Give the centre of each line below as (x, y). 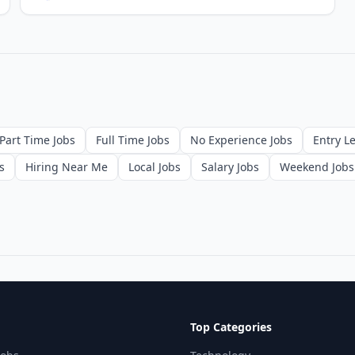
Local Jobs (155, 167)
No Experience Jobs (241, 140)
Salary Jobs (230, 167)
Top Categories (231, 327)
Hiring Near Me (67, 167)
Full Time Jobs (133, 140)
